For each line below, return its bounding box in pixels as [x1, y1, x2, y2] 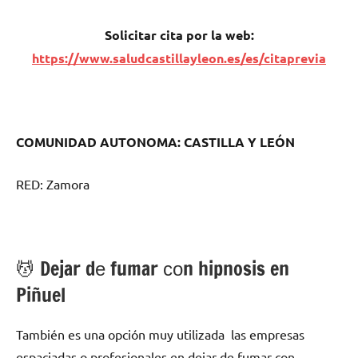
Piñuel [16, 280, 66, 308]
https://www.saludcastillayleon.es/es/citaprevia [32, 49, 326, 66]
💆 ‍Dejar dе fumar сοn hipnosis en [16, 254, 289, 282]
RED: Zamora [16, 175, 89, 192]
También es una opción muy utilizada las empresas [16, 325, 304, 342]
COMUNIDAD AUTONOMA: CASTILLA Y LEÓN [16, 133, 295, 150]
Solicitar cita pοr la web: [104, 26, 254, 43]
